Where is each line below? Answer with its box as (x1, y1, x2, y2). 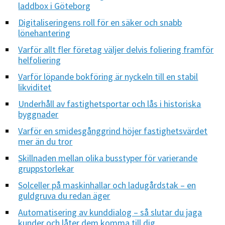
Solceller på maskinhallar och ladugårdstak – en (18, 179, 196, 191)
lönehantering (18, 27, 71, 39)
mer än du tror (18, 135, 73, 147)
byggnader (18, 108, 59, 120)
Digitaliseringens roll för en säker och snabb (18, 16, 182, 28)
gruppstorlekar (18, 162, 74, 174)
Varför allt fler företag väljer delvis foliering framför (18, 43, 214, 55)
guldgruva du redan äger (18, 189, 110, 201)
